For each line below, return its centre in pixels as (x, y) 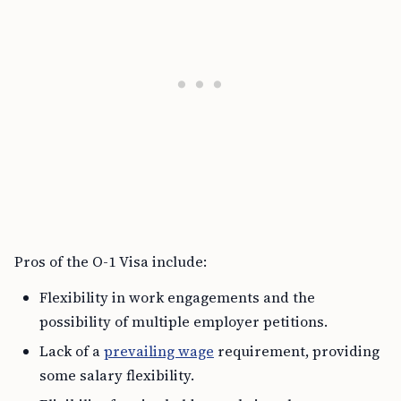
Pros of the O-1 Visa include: (111, 261)
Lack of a (72, 351)
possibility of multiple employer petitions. (183, 321)
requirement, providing (297, 351)
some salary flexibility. (117, 375)
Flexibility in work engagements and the (177, 297)
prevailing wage (159, 351)
